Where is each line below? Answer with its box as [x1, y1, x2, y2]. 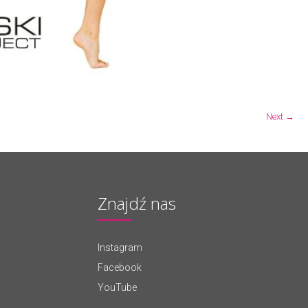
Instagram [98, 242, 143, 253]
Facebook [98, 262, 142, 273]
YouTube [98, 282, 137, 293]
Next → [266, 111, 294, 122]
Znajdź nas [98, 192, 177, 214]
